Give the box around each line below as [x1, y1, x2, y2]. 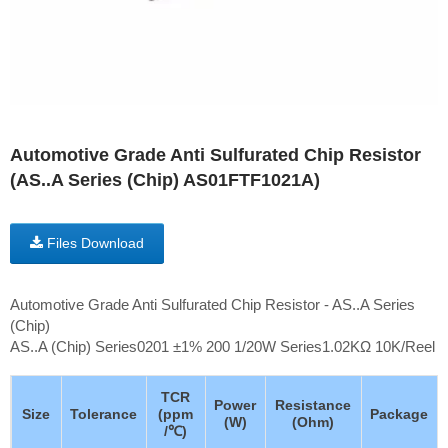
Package [370, 405, 428, 422]
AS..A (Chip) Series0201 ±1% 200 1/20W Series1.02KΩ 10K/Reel [10, 337, 435, 355]
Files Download [43, 234, 144, 251]
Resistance [275, 396, 351, 413]
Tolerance [70, 405, 137, 422]
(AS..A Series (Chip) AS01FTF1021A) [10, 169, 320, 190]
